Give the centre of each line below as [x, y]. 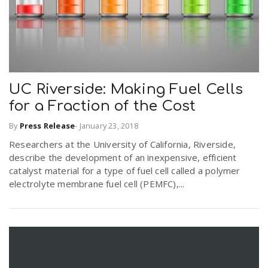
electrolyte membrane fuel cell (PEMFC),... [97, 183]
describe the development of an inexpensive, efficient [123, 157]
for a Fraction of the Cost [103, 106]
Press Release [47, 125]
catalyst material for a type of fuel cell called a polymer [125, 170]
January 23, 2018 [109, 125]
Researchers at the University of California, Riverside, [123, 144]
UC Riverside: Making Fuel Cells [126, 90]
